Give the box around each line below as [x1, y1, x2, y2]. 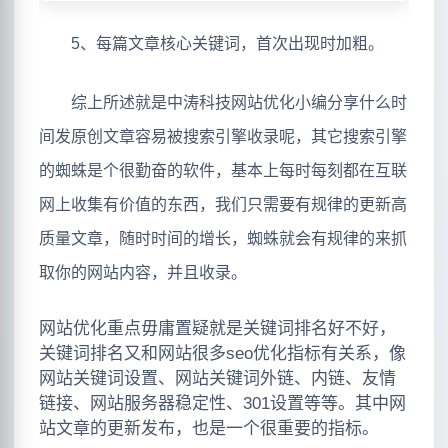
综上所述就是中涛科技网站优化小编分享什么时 [39, 94, 407, 112]
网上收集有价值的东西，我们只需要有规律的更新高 [39, 196, 407, 214]
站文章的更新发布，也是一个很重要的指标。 [39, 418, 379, 438]
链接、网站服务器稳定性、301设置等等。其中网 [39, 393, 406, 413]
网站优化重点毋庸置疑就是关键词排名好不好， [39, 318, 396, 338]
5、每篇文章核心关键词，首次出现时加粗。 [39, 34, 384, 52]
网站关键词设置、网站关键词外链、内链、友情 [39, 368, 396, 388]
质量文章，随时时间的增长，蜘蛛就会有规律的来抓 [39, 230, 407, 248]
